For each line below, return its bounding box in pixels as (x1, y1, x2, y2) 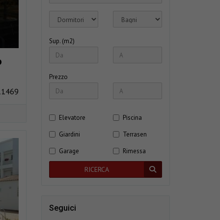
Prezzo (49, 73, 68, 82)
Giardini (58, 130, 80, 139)
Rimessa (122, 147, 146, 156)
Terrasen (122, 130, 147, 139)
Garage (58, 147, 79, 156)
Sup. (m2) (49, 37, 75, 46)
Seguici (49, 203, 76, 213)
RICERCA (84, 165, 110, 174)
